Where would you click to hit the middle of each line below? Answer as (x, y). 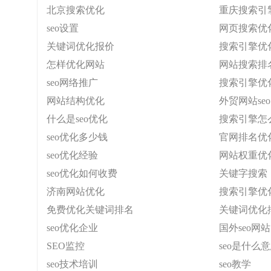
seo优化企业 (72, 228)
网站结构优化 (76, 101)
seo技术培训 (72, 264)
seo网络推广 (72, 83)
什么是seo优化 (77, 119)
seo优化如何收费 (82, 173)
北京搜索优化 (76, 10)
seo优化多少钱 (77, 137)
